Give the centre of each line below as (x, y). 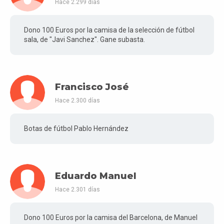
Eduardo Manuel (96, 176)
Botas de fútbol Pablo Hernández (76, 129)
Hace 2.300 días (77, 100)
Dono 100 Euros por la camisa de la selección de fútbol (109, 30)
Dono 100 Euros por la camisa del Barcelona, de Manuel (111, 218)
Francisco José (92, 87)
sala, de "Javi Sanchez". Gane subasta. (84, 40)
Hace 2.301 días (77, 189)
